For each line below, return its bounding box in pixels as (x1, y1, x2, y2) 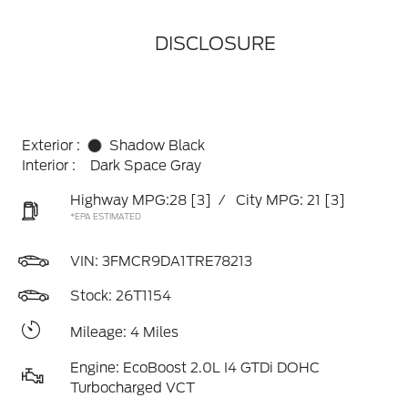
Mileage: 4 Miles (70, 323, 178, 341)
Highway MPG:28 (70, 192, 187, 209)
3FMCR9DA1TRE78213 (102, 253, 252, 270)
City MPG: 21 (236, 192, 321, 209)
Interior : (22, 158, 76, 174)
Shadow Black (109, 138, 205, 154)
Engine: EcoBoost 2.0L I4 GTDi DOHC (70, 360, 320, 376)
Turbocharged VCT (70, 380, 195, 396)
